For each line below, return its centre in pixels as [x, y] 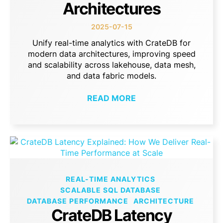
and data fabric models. [111, 76]
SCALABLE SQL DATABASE [110, 190]
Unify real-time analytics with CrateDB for [111, 43]
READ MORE [111, 98]
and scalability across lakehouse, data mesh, [111, 65]
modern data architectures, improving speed [111, 54]
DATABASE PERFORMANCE [77, 201]
